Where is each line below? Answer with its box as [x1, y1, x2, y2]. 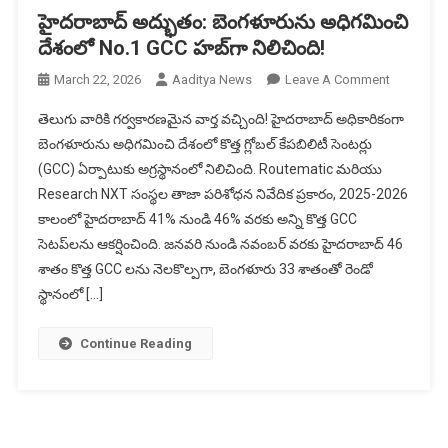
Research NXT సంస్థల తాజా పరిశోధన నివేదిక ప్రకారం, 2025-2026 [37, 186, 408, 202]
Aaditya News [171, 72, 252, 87]
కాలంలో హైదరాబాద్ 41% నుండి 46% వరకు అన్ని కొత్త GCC [37, 211, 357, 227]
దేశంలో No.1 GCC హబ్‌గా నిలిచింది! [37, 36, 325, 60]
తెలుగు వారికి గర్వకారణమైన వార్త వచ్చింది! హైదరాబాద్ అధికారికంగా [37, 111, 404, 127]
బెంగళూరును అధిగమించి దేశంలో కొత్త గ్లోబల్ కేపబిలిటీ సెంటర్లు [37, 136, 372, 152]
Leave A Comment [284, 72, 390, 87]
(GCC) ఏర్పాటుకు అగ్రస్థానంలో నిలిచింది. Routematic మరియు [37, 161, 382, 177]
